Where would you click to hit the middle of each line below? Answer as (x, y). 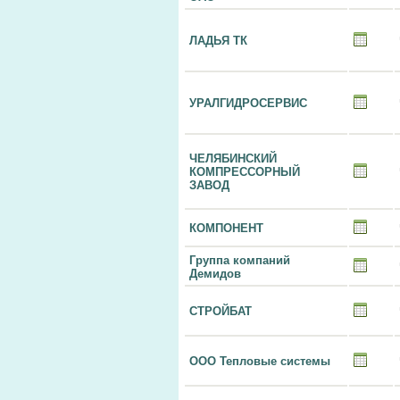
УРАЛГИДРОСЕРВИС (248, 103)
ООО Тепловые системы (260, 361)
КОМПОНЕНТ (226, 228)
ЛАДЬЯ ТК (218, 41)
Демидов (215, 274)
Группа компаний (240, 260)
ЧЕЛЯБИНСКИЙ (233, 158)
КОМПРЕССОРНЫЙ (245, 172)
